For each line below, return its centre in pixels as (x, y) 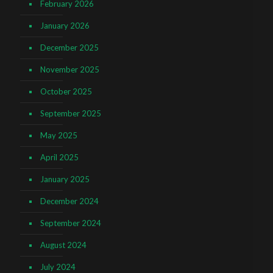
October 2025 (66, 91)
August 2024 (63, 245)
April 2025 (59, 157)
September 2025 (71, 113)
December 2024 (69, 201)
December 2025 (69, 47)
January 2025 (65, 179)
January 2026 (65, 25)
